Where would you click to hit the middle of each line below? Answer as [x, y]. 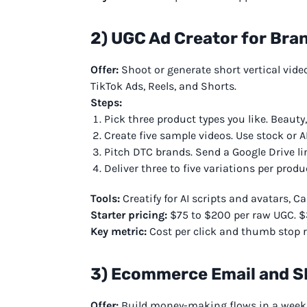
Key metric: [119, 231]
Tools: [105, 198]
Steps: [106, 102]
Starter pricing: [129, 214]
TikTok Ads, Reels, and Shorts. [163, 86]
